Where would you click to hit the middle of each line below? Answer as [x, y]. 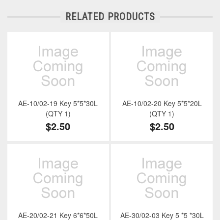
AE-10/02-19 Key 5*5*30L [58, 103]
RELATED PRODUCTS [110, 17]
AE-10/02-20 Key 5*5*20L [162, 103]
